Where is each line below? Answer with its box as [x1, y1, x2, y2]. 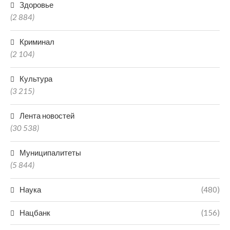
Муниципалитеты [20, 148, 81, 157]
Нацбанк [20, 208, 50, 217]
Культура [20, 74, 52, 83]
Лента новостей [20, 111, 74, 120]
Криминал [20, 37, 54, 46]
